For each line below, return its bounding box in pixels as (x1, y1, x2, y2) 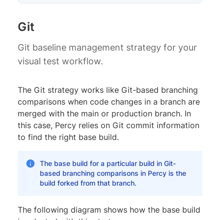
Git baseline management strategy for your (18, 42, 197, 53)
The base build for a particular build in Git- (39, 159, 176, 167)
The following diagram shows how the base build (18, 204, 200, 215)
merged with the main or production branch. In (18, 108, 191, 118)
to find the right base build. (18, 132, 119, 142)
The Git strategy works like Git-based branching (18, 84, 198, 95)
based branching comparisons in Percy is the (39, 168, 186, 177)
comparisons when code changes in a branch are (18, 96, 200, 107)
